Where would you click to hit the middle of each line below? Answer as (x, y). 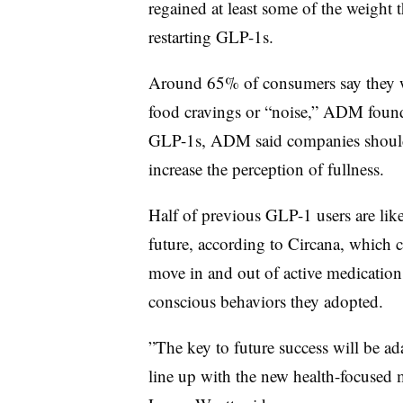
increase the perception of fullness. (266, 168)
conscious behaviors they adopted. (265, 300)
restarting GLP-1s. (210, 36)
